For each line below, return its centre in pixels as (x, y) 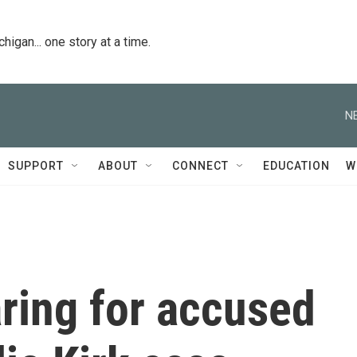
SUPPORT (36, 166)
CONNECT (200, 166)
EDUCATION (296, 166)
